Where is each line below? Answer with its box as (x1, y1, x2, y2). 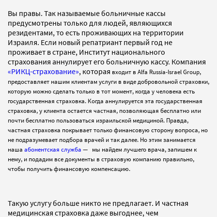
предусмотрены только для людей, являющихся (8, 17, 172, 28)
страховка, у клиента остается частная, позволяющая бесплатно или (8, 106, 201, 115)
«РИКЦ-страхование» (8, 66, 79, 76)
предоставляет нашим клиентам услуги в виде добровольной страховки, (8, 77, 209, 86)
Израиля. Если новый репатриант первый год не (8, 37, 172, 47)
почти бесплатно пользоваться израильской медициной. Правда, (8, 116, 188, 124)
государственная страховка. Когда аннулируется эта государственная (8, 96, 202, 105)
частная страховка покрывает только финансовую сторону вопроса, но (8, 125, 208, 134)
